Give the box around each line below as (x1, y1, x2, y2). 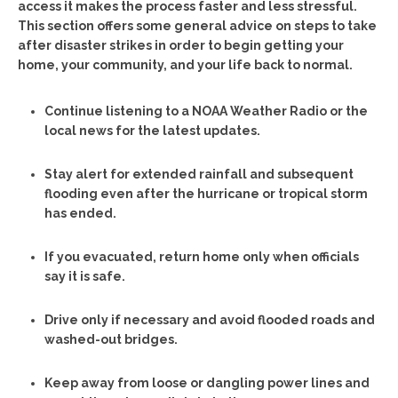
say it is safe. (44, 268, 125, 283)
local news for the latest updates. (44, 123, 260, 138)
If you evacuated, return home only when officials (44, 249, 359, 264)
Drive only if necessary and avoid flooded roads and (44, 312, 375, 327)
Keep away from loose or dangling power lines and (44, 375, 370, 390)
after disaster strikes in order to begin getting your (18, 37, 344, 52)
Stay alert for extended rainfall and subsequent (44, 166, 354, 181)
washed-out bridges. (44, 331, 178, 346)
